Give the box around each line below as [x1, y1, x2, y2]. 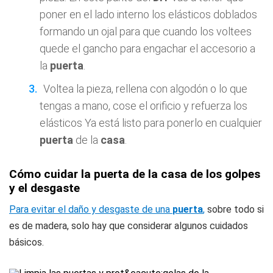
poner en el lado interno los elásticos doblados [40, 8, 257, 21]
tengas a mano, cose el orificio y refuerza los [40, 99, 247, 112]
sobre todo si [205, 204, 264, 215]
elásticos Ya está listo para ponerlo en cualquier [40, 116, 262, 129]
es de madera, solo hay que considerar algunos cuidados [9, 220, 248, 232]
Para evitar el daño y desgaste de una [9, 204, 172, 215]
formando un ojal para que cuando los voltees [40, 25, 252, 38]
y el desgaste [9, 181, 80, 195]
